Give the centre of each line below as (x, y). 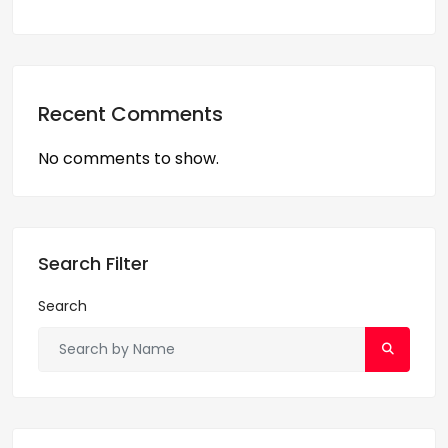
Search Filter (93, 263)
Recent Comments (130, 113)
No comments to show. (128, 158)
